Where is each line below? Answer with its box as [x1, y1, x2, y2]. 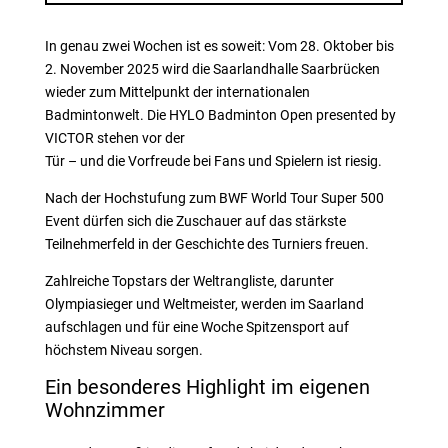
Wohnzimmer [44, 398, 165, 422]
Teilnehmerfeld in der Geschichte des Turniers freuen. [44, 236, 369, 252]
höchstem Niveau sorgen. [44, 342, 203, 358]
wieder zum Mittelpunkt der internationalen [44, 84, 310, 100]
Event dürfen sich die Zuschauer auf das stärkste [44, 213, 346, 229]
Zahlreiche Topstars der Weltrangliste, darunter [44, 273, 334, 289]
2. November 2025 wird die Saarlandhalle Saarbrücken [44, 61, 380, 77]
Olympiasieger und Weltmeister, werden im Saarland [44, 296, 364, 312]
